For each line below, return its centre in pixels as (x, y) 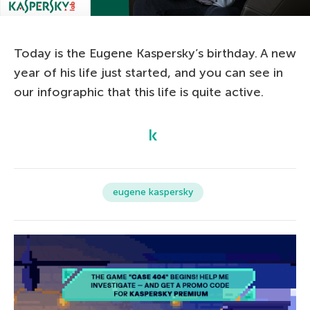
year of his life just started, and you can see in (148, 73)
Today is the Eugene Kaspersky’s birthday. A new (155, 53)
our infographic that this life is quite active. (139, 92)
